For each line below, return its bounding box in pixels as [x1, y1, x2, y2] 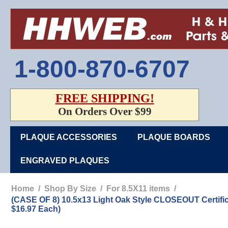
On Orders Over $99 [58, 105, 152, 118]
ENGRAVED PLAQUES [20, 156, 109, 165]
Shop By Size [44, 184, 96, 193]
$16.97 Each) [11, 205, 61, 213]
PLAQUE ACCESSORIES [20, 133, 117, 141]
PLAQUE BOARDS [137, 133, 210, 141]
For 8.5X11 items [106, 184, 170, 193]
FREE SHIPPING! [55, 92, 154, 105]
